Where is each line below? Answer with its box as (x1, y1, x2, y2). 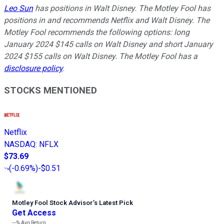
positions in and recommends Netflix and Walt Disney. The (4, 15, 209, 25)
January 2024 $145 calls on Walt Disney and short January (4, 39, 213, 49)
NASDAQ (4, 139, 35, 149)
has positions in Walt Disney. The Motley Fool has (33, 3, 210, 13)
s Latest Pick (94, 199, 133, 207)
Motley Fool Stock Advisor (12, 199, 93, 207)
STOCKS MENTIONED (4, 85, 97, 96)
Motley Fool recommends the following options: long (4, 27, 189, 37)
